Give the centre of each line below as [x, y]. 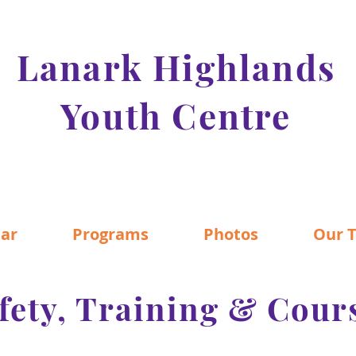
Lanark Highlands [176, 66]
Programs [110, 234]
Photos [231, 234]
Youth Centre [176, 115]
